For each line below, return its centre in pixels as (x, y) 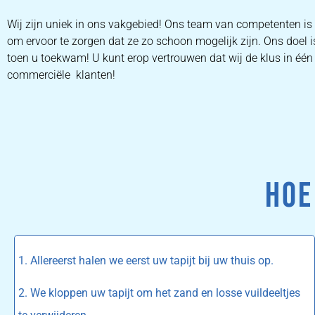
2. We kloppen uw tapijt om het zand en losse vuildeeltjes (159, 293)
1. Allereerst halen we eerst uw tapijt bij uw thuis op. (146, 260)
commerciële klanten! (61, 75)
